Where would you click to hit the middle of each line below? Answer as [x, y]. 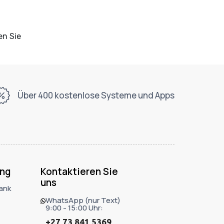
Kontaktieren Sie [79, 171]
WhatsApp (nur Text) [83, 200]
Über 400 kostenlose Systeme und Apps [96, 95]
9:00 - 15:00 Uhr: [74, 208]
